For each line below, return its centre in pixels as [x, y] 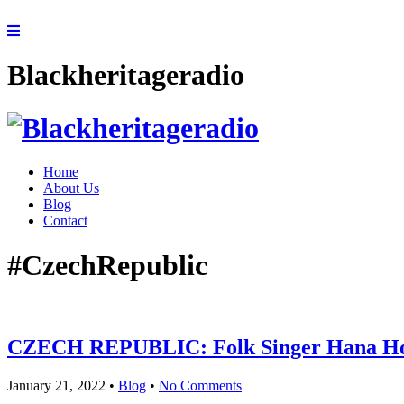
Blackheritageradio [126, 75]
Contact [65, 221]
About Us [71, 188]
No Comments [200, 386]
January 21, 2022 [56, 386]
